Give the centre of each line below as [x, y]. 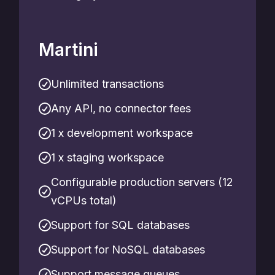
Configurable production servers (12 [142, 182]
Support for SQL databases [120, 225]
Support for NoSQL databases [128, 250]
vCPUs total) [84, 200]
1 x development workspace [122, 133]
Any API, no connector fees [121, 108]
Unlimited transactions [107, 84]
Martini [68, 50]
